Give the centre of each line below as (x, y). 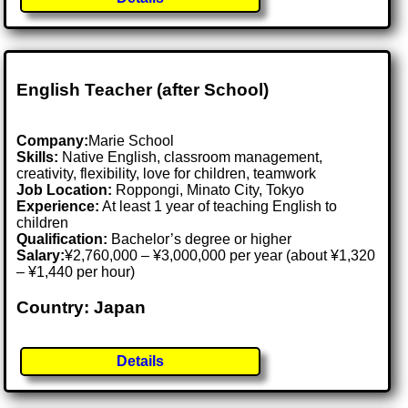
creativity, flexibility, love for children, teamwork (167, 174)
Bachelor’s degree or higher (200, 240)
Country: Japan (82, 308)
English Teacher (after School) (143, 89)
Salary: (41, 256)
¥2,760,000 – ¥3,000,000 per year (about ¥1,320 (220, 256)
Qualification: (62, 240)
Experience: (58, 207)
